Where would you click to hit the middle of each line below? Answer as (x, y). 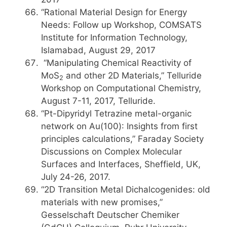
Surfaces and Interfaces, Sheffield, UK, (122, 164)
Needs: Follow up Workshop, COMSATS (121, 25)
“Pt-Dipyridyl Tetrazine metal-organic (116, 113)
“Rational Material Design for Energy (114, 12)
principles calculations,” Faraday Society (122, 139)
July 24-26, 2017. (76, 177)
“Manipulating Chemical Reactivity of (116, 63)
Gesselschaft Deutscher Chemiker (110, 215)
